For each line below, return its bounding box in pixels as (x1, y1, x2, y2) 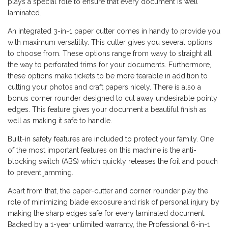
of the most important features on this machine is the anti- (8, 146, 196, 154)
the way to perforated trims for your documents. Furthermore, (8, 60, 211, 69)
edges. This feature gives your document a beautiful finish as (8, 105, 207, 113)
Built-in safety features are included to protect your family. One (8, 134, 214, 143)
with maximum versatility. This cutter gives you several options (8, 38, 212, 46)
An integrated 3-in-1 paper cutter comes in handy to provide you (8, 26, 220, 35)
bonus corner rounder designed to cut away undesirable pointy (8, 94, 217, 102)
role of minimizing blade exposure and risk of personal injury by (8, 197, 219, 206)
